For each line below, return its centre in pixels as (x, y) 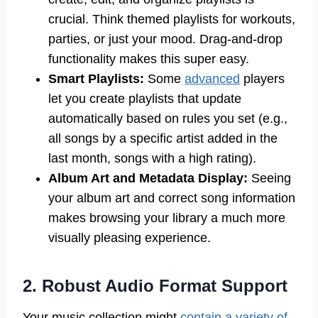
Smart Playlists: (96, 79)
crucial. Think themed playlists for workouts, (172, 20)
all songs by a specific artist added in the (163, 139)
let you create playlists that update (145, 99)
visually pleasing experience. (130, 238)
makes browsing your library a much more (167, 218)
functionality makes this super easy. (149, 59)
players (262, 79)
